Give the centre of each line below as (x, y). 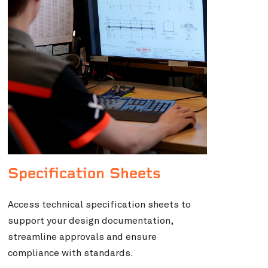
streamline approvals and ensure (82, 237)
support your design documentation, (90, 221)
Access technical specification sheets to (99, 205)
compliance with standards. (70, 253)
